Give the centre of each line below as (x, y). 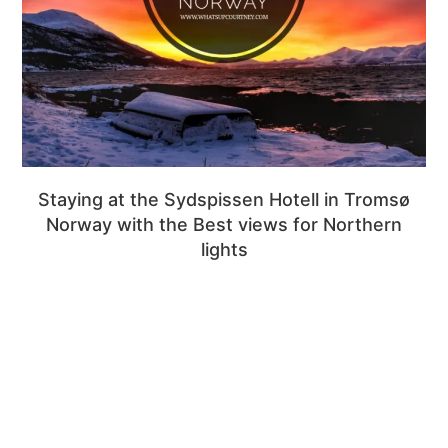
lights (224, 250)
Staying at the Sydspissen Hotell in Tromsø (224, 200)
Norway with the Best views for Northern (224, 225)
